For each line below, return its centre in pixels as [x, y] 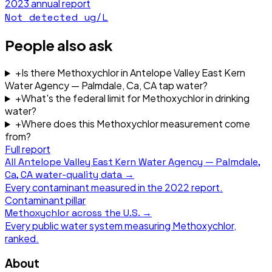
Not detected [41, 17]
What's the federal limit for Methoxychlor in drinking [135, 98]
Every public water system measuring [89, 226]
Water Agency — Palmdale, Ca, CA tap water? [106, 86]
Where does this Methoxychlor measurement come [135, 124]
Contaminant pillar [45, 200]
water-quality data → [83, 175]
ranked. [22, 239]
